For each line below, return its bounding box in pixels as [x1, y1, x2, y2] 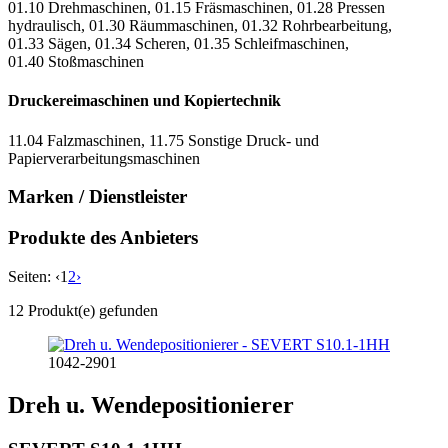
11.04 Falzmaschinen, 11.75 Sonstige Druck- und [8, 131, 319, 149]
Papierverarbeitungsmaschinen [8, 149, 200, 167]
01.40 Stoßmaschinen [8, 53, 144, 71]
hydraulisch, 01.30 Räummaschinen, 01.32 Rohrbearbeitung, [8, 17, 392, 35]
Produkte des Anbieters [8, 227, 198, 249]
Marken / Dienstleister [8, 186, 187, 208]
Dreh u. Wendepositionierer [8, 391, 294, 418]
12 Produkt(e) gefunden [8, 301, 158, 319]
